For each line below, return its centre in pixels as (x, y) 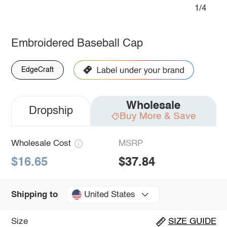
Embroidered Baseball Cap (77, 43)
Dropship (51, 111)
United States (109, 195)
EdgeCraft (37, 70)
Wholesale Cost (41, 143)
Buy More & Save (158, 116)
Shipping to (34, 195)
